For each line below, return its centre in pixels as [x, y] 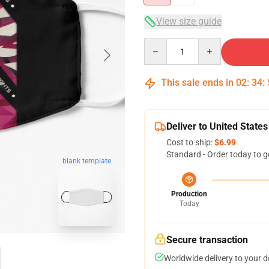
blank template [86, 161]
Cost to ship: [190, 142]
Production [189, 194]
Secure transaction [207, 240]
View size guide [189, 21]
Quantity [160, 44]
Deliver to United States [217, 126]
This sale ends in [197, 83]
